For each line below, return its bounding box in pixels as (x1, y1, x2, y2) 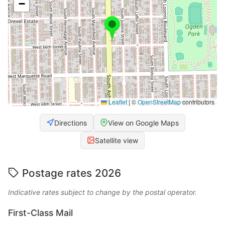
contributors (181, 97, 214, 106)
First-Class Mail (8, 207, 73, 218)
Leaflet (107, 97, 127, 106)
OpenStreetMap (138, 97, 181, 106)
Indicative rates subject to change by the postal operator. (8, 187, 197, 196)
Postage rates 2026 (22, 166, 121, 179)
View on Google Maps (108, 118, 179, 127)
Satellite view (95, 136, 138, 145)
